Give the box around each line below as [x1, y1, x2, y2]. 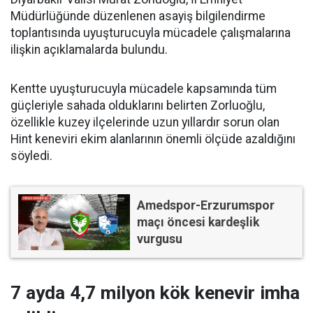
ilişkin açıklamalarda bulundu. [10, 43, 168, 57]
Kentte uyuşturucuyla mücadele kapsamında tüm [10, 82, 277, 96]
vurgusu [137, 232, 182, 247]
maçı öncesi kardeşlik [137, 215, 259, 230]
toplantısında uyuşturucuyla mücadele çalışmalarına [10, 26, 291, 41]
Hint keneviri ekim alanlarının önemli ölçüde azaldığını [10, 132, 296, 147]
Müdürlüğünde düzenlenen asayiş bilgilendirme [10, 9, 265, 24]
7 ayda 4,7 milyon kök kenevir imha [10, 282, 300, 304]
